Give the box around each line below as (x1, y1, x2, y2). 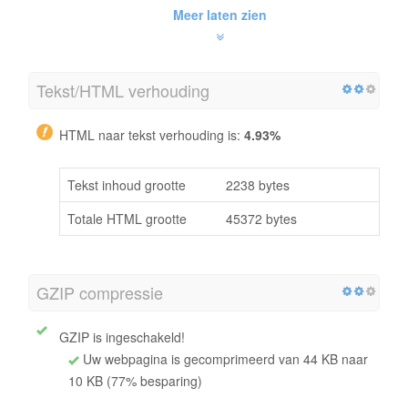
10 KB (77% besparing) (68, 371, 202, 390)
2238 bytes (226, 175, 290, 194)
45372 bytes (226, 209, 297, 228)
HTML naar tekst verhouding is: (59, 125, 244, 144)
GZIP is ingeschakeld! (59, 327, 185, 346)
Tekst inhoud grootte (67, 175, 186, 194)
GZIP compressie (36, 280, 163, 304)
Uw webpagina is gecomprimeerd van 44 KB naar (79, 349, 368, 368)
